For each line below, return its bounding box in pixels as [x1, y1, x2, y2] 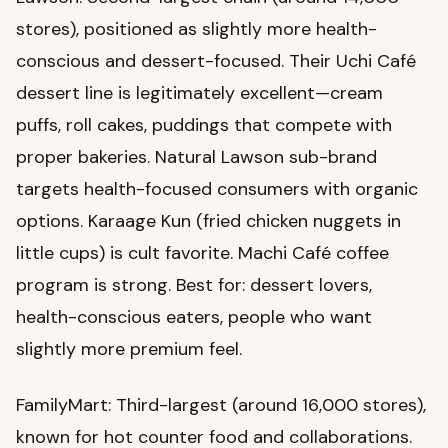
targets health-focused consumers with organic [16, 177, 418, 202]
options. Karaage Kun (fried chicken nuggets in [16, 209, 401, 234]
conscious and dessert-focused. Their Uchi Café [16, 49, 416, 74]
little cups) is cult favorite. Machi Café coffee [16, 241, 389, 266]
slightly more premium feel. [16, 337, 242, 362]
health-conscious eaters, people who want [16, 305, 372, 330]
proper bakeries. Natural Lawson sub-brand [16, 145, 377, 170]
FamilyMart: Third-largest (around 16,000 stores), [16, 393, 426, 418]
